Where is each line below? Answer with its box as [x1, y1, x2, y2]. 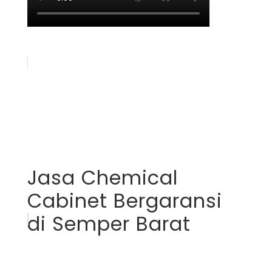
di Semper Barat [27, 210, 191, 238]
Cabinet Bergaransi [27, 187, 222, 215]
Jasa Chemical [27, 164, 178, 192]
